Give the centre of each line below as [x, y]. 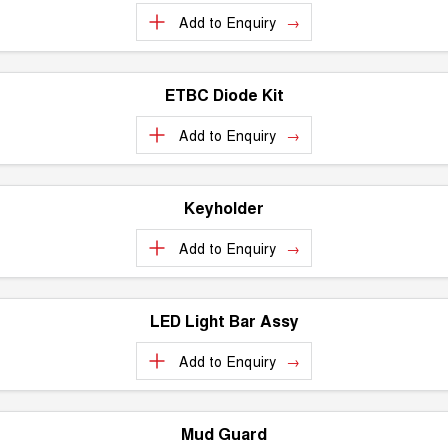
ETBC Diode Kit [224, 94]
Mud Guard [224, 433]
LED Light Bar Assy [224, 320]
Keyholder [224, 207]
